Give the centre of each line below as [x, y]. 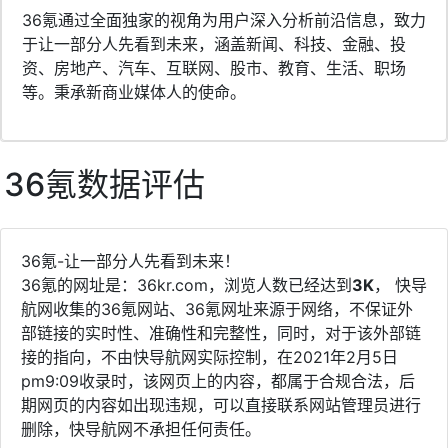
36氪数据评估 [104, 184]
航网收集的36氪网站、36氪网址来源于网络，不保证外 [217, 308]
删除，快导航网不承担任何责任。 [141, 428]
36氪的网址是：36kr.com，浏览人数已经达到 [186, 284]
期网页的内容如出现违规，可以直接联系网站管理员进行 [221, 404]
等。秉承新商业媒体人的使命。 [134, 91]
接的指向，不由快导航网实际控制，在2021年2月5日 [209, 356]
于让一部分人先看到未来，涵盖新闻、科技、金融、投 [214, 43]
